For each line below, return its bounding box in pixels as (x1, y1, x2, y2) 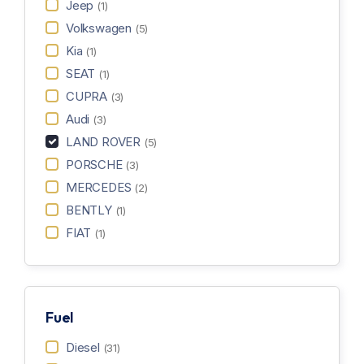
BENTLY (66, 202, 115, 218)
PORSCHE (66, 157, 126, 172)
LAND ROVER (66, 134, 144, 149)
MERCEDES (66, 180, 135, 195)
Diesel (66, 340, 103, 355)
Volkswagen (66, 20, 135, 36)
